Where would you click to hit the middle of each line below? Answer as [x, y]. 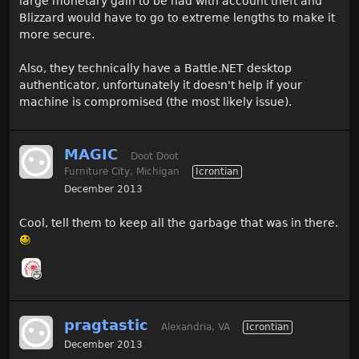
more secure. [57, 34]
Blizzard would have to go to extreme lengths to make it [177, 18]
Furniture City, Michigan [122, 171]
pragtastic [106, 325]
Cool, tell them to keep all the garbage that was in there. [179, 223]
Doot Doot [155, 156]
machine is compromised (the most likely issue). [155, 102]
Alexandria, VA [196, 327]
